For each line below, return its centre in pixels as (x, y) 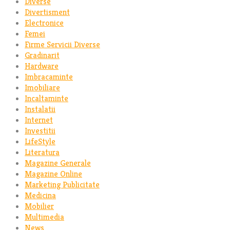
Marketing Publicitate (62, 184)
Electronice (44, 23)
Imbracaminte (49, 76)
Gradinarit (42, 55)
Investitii (40, 130)
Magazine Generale (58, 163)
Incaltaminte (46, 98)
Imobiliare (42, 87)
